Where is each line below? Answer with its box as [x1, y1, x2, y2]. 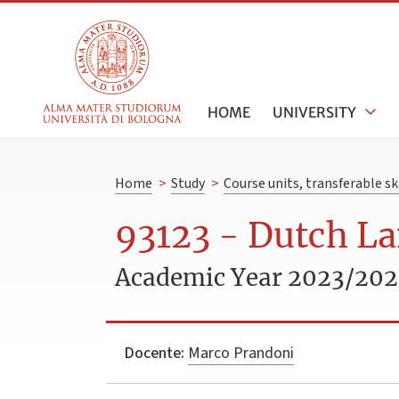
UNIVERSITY [273, 102, 357, 121]
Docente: [124, 341, 184, 364]
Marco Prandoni [188, 341, 294, 364]
